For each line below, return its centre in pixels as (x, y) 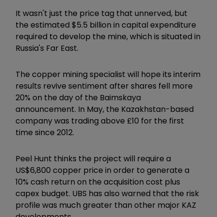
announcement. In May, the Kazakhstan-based (105, 109)
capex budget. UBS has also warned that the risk (107, 193)
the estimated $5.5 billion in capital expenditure (106, 25)
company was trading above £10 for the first (100, 121)
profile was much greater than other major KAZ (106, 205)
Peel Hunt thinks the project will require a (93, 158)
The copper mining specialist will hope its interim (108, 74)
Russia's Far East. (48, 48)
